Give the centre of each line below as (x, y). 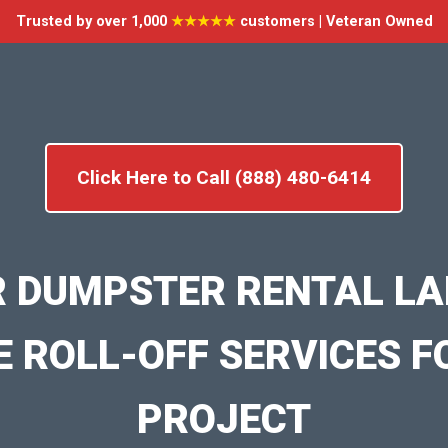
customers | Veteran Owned (334, 21)
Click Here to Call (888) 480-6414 (224, 177)
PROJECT (224, 419)
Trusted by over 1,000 (93, 21)
